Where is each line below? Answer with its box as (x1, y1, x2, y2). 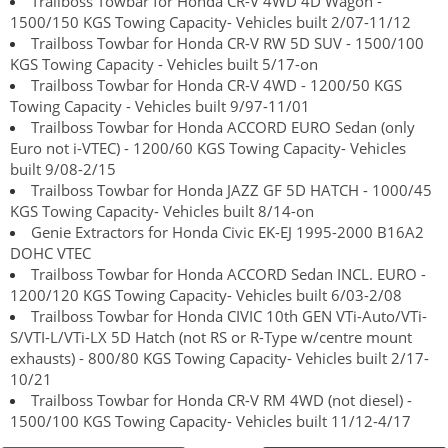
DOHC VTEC (10, 243, 91, 264)
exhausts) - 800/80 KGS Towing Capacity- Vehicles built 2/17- (10, 348, 429, 369)
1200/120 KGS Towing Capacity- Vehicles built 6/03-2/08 (10, 285, 402, 306)
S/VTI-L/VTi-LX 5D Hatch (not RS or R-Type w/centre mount (10, 327, 412, 348)
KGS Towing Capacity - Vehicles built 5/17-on (10, 54, 318, 75)
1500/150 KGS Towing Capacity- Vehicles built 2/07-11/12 (10, 12, 411, 33)
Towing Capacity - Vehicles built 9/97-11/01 (10, 96, 310, 117)
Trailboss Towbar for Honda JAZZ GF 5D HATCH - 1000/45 (31, 180, 432, 201)
